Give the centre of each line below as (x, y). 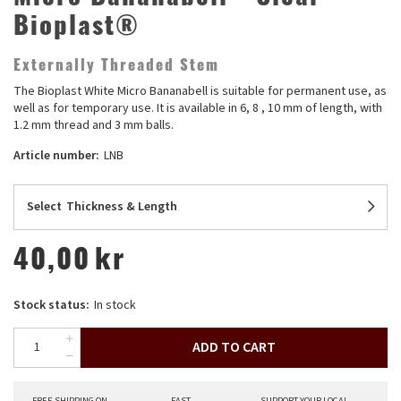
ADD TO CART (235, 347)
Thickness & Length (122, 206)
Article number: (56, 155)
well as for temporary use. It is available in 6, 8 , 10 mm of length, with (198, 108)
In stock (115, 305)
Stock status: (51, 305)
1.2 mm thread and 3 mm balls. (94, 125)
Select (44, 206)
